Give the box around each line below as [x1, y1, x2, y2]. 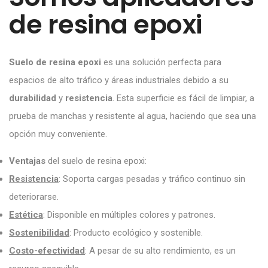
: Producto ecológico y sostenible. [69, 227, 203, 238]
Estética [9, 209, 43, 220]
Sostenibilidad [9, 227, 69, 238]
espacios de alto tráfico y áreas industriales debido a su [9, 74, 229, 86]
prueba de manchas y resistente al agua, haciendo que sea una [9, 110, 256, 121]
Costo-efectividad [9, 245, 85, 256]
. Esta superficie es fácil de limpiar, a [112, 92, 254, 103]
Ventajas [9, 155, 45, 166]
